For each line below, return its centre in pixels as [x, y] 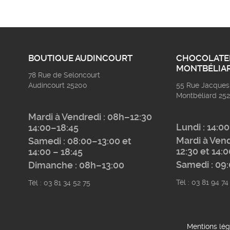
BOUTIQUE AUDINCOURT [80, 58]
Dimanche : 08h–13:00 [76, 166]
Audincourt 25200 [58, 85]
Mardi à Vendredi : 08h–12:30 [90, 117]
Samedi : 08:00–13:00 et [80, 141]
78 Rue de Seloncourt [64, 75]
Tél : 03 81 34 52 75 [59, 183]
